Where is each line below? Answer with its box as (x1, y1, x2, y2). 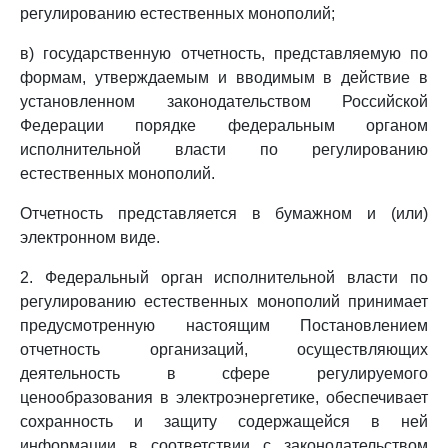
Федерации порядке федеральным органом (20, 117, 428, 134)
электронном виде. (20, 229, 160, 246)
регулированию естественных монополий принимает (20, 293, 428, 310)
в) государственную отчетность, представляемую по (20, 45, 428, 62)
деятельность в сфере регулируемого (20, 365, 428, 382)
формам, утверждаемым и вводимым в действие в (20, 69, 428, 86)
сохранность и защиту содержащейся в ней (20, 413, 428, 430)
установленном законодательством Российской (20, 93, 428, 110)
